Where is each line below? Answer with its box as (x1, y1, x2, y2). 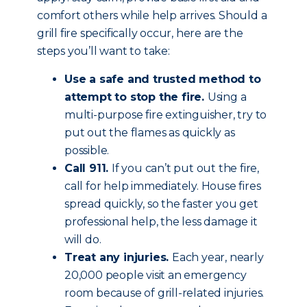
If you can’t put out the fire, (112, 162, 260, 175)
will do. (64, 233, 101, 246)
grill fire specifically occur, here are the (37, 27, 243, 40)
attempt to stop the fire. (64, 90, 208, 103)
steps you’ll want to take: (37, 45, 170, 58)
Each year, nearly (172, 251, 264, 264)
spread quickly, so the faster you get (64, 197, 258, 210)
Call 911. (64, 162, 112, 175)
